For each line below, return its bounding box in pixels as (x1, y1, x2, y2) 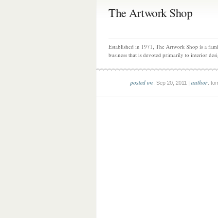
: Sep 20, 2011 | (153, 80, 191, 86)
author (191, 78, 208, 87)
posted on (130, 78, 153, 87)
